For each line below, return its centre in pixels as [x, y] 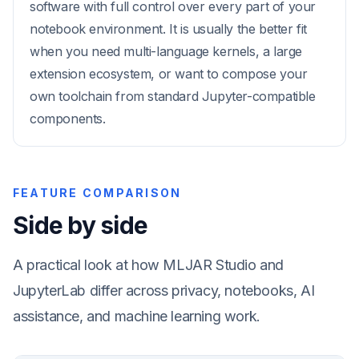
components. [68, 119]
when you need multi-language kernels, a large [166, 51]
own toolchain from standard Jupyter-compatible [173, 96]
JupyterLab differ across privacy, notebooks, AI [164, 290]
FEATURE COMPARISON [97, 193]
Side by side [80, 225]
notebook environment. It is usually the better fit [169, 29]
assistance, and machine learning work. [137, 316]
